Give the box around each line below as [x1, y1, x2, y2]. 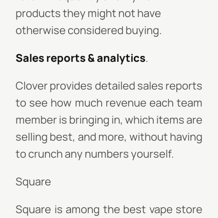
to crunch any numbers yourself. [16, 146, 174, 161]
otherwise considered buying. [16, 23, 162, 37]
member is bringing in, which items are [16, 112, 202, 127]
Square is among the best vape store [16, 202, 202, 217]
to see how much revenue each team [16, 95, 202, 110]
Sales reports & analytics [16, 51, 145, 65]
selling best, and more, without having [16, 129, 202, 144]
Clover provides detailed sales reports [16, 78, 202, 93]
